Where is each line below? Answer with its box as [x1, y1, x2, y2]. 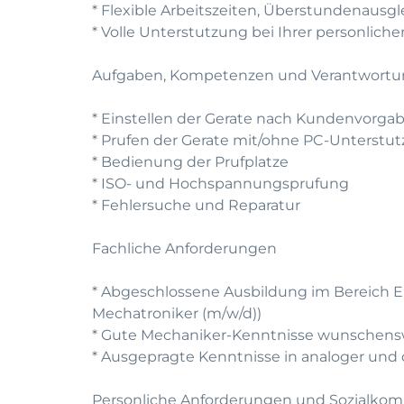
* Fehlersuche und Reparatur [92, 197, 300, 214]
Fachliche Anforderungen [92, 240, 277, 257]
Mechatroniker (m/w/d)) [92, 305, 262, 322]
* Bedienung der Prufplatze [92, 153, 289, 170]
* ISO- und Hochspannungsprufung [92, 175, 349, 192]
